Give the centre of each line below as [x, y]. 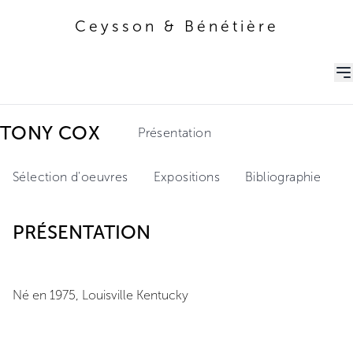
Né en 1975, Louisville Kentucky [100, 295]
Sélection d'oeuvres [71, 177]
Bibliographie [283, 177]
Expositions [187, 177]
